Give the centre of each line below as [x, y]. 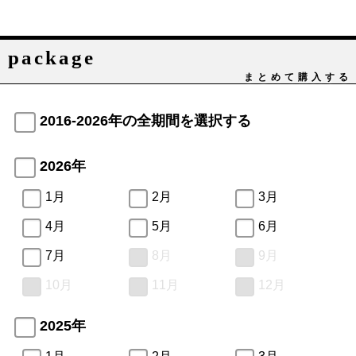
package [52, 57]
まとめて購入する [298, 77]
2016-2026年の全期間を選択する [146, 120]
